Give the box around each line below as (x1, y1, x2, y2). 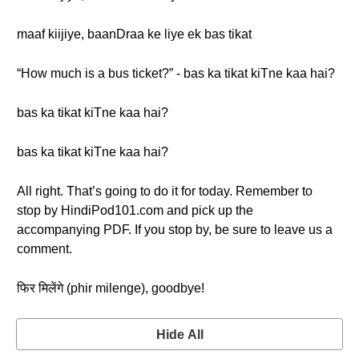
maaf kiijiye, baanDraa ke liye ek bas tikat (17, 27, 252, 41)
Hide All (155, 328, 204, 341)
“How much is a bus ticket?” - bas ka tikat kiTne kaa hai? (17, 67, 335, 80)
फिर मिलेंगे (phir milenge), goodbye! (17, 281, 204, 295)
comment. (17, 242, 72, 256)
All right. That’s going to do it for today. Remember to (17, 184, 313, 198)
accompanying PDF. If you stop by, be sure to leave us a (17, 223, 333, 236)
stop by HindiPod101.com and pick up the (17, 204, 253, 217)
